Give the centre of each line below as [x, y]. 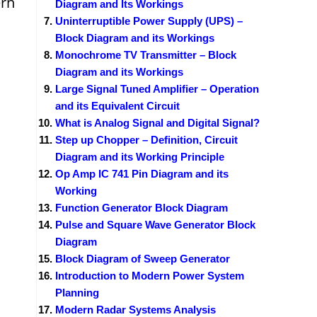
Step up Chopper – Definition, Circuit [146, 139]
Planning [77, 292]
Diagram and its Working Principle [140, 156]
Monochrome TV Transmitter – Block [146, 54]
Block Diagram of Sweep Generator [143, 258]
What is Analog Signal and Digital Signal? [157, 122]
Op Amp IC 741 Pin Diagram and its [142, 173]
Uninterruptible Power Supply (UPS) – [149, 21]
